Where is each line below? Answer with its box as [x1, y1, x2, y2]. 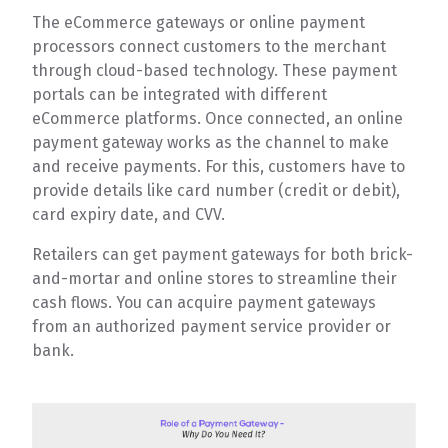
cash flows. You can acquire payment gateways [32, 293, 377, 312]
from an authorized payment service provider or [32, 317, 392, 336]
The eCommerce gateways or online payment [32, 13, 366, 32]
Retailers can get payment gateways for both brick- [32, 245, 414, 264]
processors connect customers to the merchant [32, 37, 387, 56]
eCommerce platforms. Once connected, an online [32, 109, 404, 128]
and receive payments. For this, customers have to [32, 157, 406, 176]
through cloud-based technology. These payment [32, 61, 398, 80]
